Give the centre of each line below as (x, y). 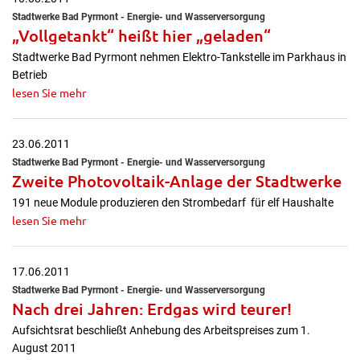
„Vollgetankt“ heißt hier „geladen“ (141, 35)
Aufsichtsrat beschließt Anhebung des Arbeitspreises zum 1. (161, 330)
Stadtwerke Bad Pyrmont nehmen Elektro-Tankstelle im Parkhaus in (179, 57)
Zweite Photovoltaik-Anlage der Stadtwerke (177, 181)
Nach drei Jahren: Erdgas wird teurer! (152, 309)
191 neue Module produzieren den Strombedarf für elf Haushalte (173, 202)
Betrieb (30, 75)
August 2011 (44, 348)
